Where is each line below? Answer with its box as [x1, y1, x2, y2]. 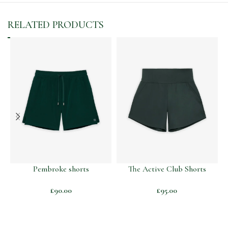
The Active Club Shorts [128, 164, 206, 175]
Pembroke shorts [33, 164, 89, 175]
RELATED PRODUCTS [8, 18, 104, 31]
